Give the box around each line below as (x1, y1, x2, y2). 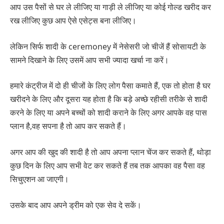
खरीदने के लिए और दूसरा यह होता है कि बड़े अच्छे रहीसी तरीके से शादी (10, 93, 207, 105)
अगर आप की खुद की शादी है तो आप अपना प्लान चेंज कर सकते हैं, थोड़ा (10, 146, 211, 157)
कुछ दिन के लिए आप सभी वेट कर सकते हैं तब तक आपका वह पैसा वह (10, 159, 205, 171)
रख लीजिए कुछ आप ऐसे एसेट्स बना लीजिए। (10, 15, 136, 26)
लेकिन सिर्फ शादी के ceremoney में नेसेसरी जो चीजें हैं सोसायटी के (10, 40, 206, 52)
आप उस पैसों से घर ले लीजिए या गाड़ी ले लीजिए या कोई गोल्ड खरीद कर (10, 1, 211, 13)
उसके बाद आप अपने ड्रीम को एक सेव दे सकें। (10, 199, 141, 210)
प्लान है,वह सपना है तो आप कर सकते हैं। (10, 120, 126, 132)
